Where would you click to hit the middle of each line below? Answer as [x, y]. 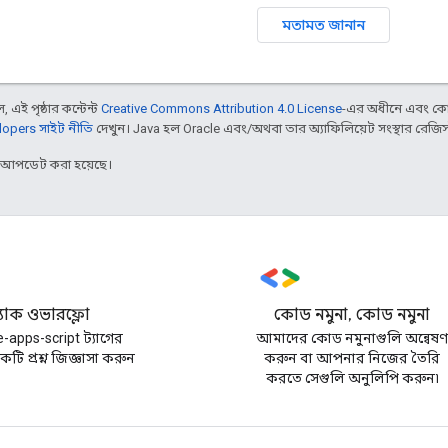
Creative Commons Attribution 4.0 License [221, 108]
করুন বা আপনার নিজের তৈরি [352, 358]
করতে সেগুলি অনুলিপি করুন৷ [352, 378]
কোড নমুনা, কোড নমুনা [352, 315]
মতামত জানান [323, 24]
